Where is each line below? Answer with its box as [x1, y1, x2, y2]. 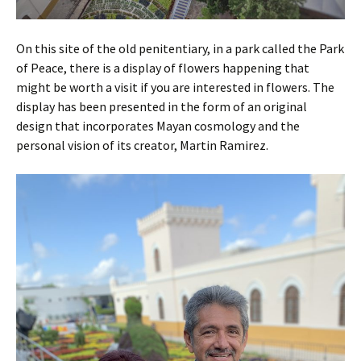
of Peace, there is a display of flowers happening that [16, 60, 309, 76]
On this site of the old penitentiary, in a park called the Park [16, 40, 344, 56]
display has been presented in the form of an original [16, 98, 307, 114]
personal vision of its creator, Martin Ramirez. [16, 137, 268, 153]
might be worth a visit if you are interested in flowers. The [16, 79, 334, 95]
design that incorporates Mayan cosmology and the [16, 118, 300, 134]
